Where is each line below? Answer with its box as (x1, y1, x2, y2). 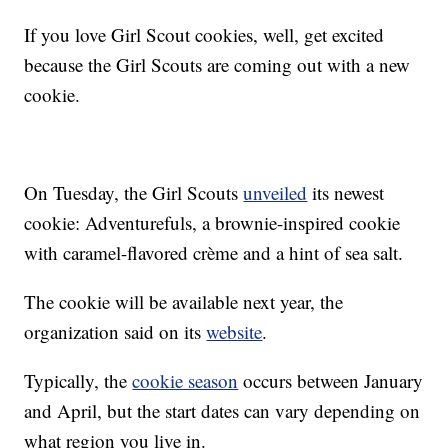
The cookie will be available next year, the (24, 289, 344, 315)
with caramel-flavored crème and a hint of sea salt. (24, 240, 404, 266)
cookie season (132, 368, 239, 394)
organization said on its (24, 319, 207, 345)
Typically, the (24, 368, 133, 394)
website (206, 319, 263, 345)
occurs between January (238, 368, 424, 394)
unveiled (243, 180, 308, 206)
